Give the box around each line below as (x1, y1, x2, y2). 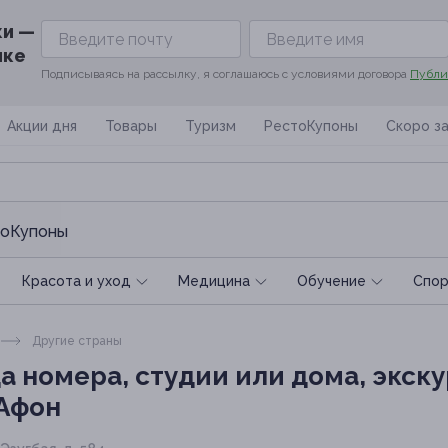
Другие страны (29, 334, 122, 348)
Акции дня (7, 118, 77, 134)
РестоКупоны (264, 118, 358, 134)
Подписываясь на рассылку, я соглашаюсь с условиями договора (41, 67, 410, 81)
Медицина (178, 273, 250, 289)
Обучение (297, 273, 366, 289)
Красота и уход (22, 273, 131, 289)
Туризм (185, 118, 236, 134)
